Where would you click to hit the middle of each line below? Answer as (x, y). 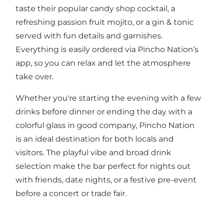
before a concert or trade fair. (71, 193)
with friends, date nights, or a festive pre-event (106, 180)
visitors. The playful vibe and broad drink (93, 152)
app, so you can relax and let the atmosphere (103, 63)
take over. (35, 76)
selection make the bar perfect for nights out (103, 166)
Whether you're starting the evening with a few (108, 98)
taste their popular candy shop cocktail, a (95, 8)
